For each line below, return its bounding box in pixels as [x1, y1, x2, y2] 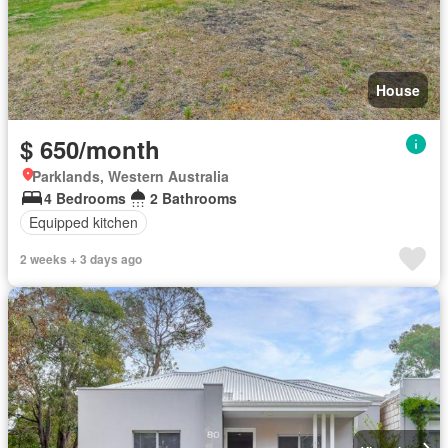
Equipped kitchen [29, 212, 138, 233]
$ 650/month [20, 131, 160, 166]
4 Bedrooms [44, 187, 126, 208]
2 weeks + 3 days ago [20, 249, 142, 268]
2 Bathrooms [150, 187, 237, 208]
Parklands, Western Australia [32, 165, 229, 186]
